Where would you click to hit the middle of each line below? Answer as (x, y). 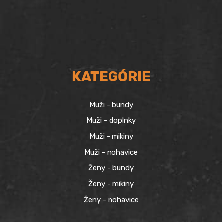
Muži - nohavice (111, 152)
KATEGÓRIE (111, 77)
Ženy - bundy (111, 168)
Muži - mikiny (111, 137)
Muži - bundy (111, 105)
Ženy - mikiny (111, 184)
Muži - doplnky (111, 121)
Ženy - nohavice (111, 200)
